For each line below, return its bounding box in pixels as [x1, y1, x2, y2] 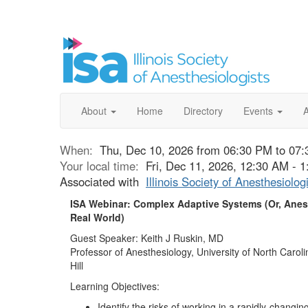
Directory [184, 104, 223, 118]
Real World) [70, 210, 124, 224]
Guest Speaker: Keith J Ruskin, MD [70, 231, 226, 245]
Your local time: [60, 157, 146, 174]
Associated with [60, 173, 146, 190]
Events [243, 104, 273, 118]
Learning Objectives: [70, 279, 162, 293]
